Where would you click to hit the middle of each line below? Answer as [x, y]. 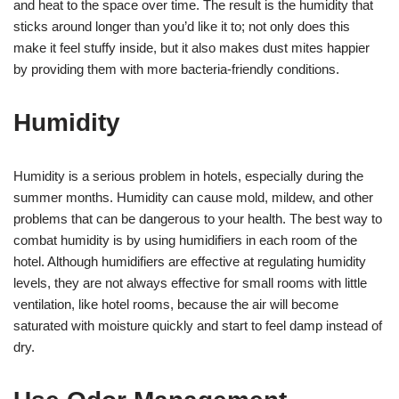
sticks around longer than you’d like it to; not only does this [182, 26]
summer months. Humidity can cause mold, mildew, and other [193, 197]
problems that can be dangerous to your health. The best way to [198, 218]
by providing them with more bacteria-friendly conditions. [176, 69]
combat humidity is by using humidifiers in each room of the [185, 240]
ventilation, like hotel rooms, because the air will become [176, 304]
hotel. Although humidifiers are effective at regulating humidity [190, 261]
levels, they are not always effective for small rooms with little [190, 282]
